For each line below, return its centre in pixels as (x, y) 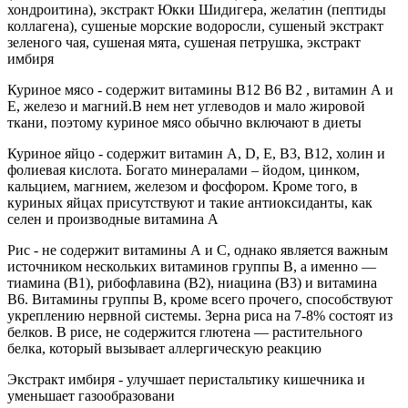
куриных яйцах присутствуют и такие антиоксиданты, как (190, 202)
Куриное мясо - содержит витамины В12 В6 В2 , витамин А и (200, 89)
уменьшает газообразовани (91, 395)
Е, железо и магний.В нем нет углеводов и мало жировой (186, 106)
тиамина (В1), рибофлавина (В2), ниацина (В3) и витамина (192, 282)
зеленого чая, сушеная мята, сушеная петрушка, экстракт (184, 42)
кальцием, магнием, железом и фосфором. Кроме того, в (183, 186)
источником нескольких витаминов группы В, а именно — (192, 266)
